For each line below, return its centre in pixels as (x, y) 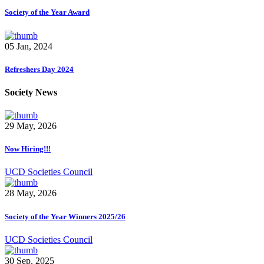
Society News (31, 92)
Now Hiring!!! (28, 149)
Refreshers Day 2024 (39, 69)
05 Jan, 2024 (29, 46)
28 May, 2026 (31, 193)
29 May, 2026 (31, 126)
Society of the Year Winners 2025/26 (65, 216)
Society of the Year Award (47, 12)
